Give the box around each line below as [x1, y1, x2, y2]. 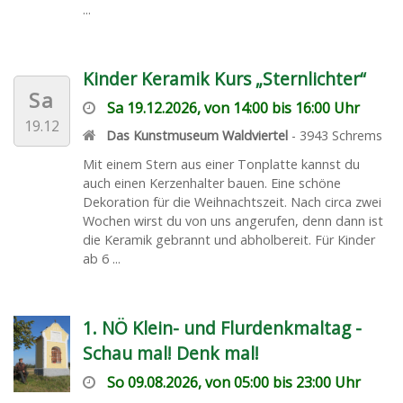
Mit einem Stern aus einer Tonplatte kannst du [82, 155, 360, 173]
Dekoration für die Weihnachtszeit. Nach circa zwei [82, 193, 381, 210]
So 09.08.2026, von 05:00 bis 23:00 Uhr [106, 372, 361, 392]
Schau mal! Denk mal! [82, 340, 259, 365]
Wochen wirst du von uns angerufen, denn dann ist [82, 211, 383, 229]
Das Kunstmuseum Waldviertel [106, 126, 289, 144]
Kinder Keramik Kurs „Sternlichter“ [82, 66, 366, 91]
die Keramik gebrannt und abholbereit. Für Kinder [82, 230, 375, 248]
